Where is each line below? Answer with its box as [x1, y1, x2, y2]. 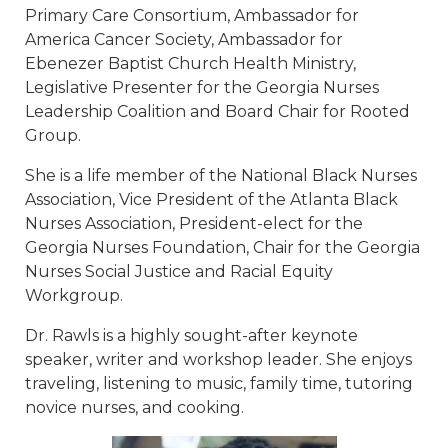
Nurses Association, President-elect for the [25, 214, 363, 234]
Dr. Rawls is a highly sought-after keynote [25, 326, 358, 346]
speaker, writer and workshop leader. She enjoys [25, 350, 412, 370]
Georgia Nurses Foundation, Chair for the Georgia [25, 238, 420, 258]
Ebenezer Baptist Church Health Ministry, [25, 54, 356, 74]
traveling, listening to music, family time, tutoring [25, 374, 413, 394]
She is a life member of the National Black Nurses [25, 166, 417, 186]
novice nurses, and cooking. [25, 398, 244, 418]
